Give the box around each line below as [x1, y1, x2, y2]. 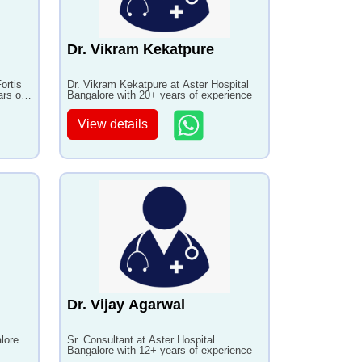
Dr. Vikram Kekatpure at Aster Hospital [67, 78, 249, 90]
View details [78, 117, 148, 132]
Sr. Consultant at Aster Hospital [67, 334, 215, 346]
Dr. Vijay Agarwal [67, 297, 185, 313]
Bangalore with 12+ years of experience [67, 344, 252, 356]
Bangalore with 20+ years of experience [67, 89, 252, 101]
